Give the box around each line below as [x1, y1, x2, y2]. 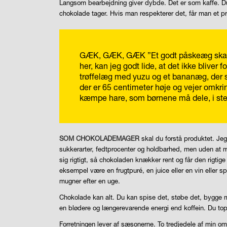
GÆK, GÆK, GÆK [80, 50, 146, 60]
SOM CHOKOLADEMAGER [59, 134, 140, 143]
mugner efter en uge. [59, 177, 121, 185]
